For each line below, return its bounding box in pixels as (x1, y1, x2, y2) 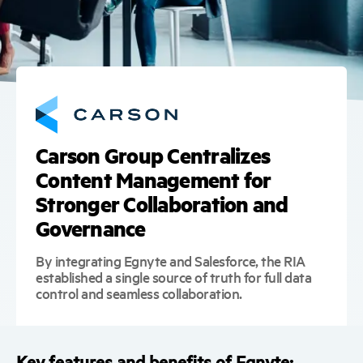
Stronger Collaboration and (36, 190, 288, 218)
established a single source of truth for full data (36, 267, 311, 286)
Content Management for (36, 165, 271, 194)
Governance (36, 214, 146, 242)
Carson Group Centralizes (36, 141, 270, 169)
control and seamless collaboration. (36, 283, 242, 302)
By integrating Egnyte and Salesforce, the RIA (36, 250, 305, 270)
